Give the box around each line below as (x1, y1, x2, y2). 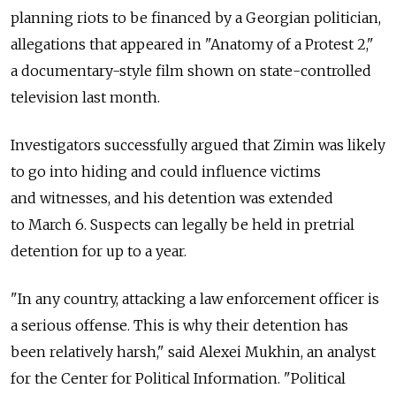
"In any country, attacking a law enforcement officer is (11, 289, 379, 308)
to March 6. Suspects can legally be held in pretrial (11, 215, 354, 233)
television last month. (11, 88, 160, 106)
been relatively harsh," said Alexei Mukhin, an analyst (11, 342, 376, 361)
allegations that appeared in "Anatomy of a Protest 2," (11, 34, 374, 53)
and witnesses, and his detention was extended (11, 188, 333, 207)
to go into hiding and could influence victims (11, 162, 321, 180)
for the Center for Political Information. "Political (11, 369, 346, 387)
